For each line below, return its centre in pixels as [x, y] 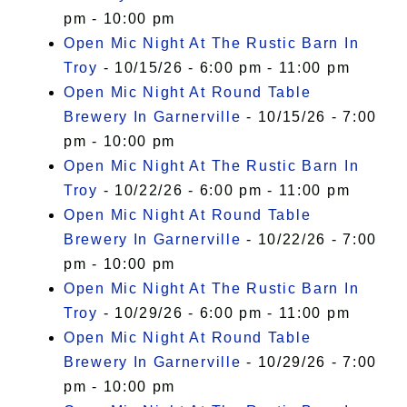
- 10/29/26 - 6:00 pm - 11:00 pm [224, 313]
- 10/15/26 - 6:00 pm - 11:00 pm [224, 68]
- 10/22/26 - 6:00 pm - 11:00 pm [224, 191]
